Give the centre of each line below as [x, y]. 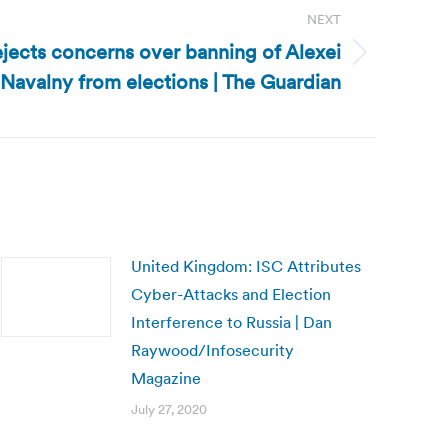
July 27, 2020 [169, 409]
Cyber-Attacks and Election [231, 294]
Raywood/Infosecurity [212, 350]
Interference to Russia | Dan [231, 322]
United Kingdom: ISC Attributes [246, 266]
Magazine [166, 378]
